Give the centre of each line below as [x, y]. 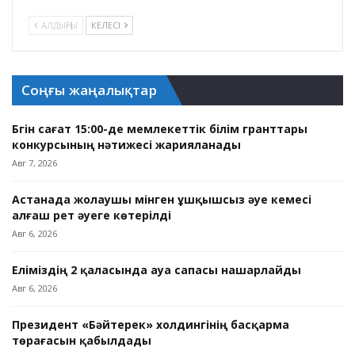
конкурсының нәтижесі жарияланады [126, 145]
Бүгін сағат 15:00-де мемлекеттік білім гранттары [160, 129]
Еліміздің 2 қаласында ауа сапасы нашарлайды [157, 270]
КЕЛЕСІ [107, 25]
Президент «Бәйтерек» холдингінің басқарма [151, 325]
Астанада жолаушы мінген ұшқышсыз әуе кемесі [162, 200]
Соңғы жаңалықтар [89, 90]
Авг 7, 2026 [34, 163]
